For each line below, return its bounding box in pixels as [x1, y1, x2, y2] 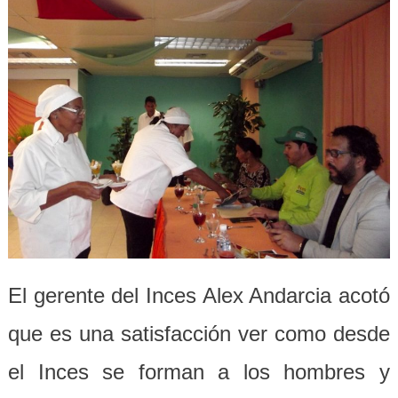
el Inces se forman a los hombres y [7, 359, 391, 384]
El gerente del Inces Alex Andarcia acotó [7, 283, 391, 307]
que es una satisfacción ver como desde [7, 321, 391, 346]
